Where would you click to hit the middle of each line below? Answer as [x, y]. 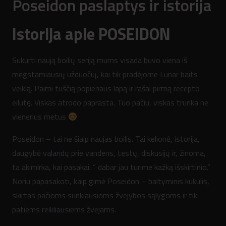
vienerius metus [40, 117]
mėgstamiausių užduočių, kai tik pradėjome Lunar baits [105, 74]
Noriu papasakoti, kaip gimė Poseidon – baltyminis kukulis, [111, 181]
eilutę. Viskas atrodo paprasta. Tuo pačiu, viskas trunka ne [110, 103]
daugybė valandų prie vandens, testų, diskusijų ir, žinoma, [109, 153]
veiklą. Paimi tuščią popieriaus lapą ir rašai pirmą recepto [106, 89]
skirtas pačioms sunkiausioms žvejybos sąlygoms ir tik [105, 195]
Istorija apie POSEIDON [93, 34]
